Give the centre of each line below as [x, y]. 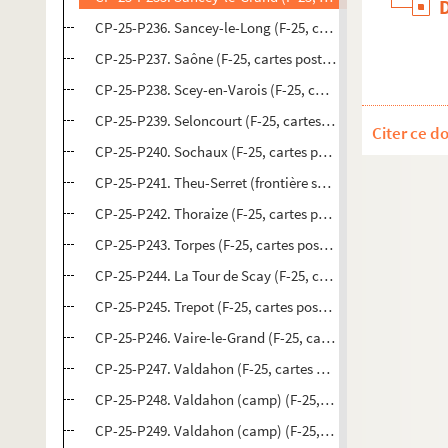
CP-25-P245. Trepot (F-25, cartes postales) [224, 306]
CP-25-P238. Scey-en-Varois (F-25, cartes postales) [250, 89]
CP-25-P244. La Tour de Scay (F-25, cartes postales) [252, 275]
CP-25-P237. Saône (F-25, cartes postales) [223, 58]
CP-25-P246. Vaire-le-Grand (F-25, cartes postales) [249, 337]
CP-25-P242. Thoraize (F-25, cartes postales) [231, 213]
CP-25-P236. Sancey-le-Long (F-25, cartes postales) [252, 27]
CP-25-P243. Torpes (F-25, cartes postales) [224, 244]
